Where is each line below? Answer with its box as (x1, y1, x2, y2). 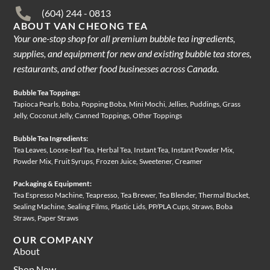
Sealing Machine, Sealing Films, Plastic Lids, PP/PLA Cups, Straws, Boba (13, 202, 233, 212)
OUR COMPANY (13, 233, 94, 245)
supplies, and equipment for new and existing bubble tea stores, (13, 47, 252, 59)
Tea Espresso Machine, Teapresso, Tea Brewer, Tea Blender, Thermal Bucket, (13, 190, 251, 200)
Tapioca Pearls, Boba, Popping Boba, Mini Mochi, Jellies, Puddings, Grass (13, 99, 241, 109)
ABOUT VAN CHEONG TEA (13, 19, 148, 31)
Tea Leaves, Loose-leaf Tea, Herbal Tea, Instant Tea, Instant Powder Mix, (13, 145, 235, 154)
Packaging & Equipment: (13, 179, 92, 189)
